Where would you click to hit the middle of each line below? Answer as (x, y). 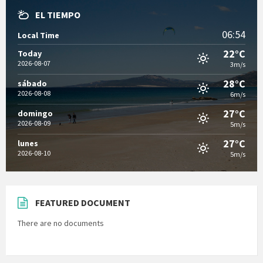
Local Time (38, 36)
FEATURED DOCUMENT (83, 203)
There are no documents (61, 223)
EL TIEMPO (58, 15)
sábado (32, 84)
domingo (35, 114)
